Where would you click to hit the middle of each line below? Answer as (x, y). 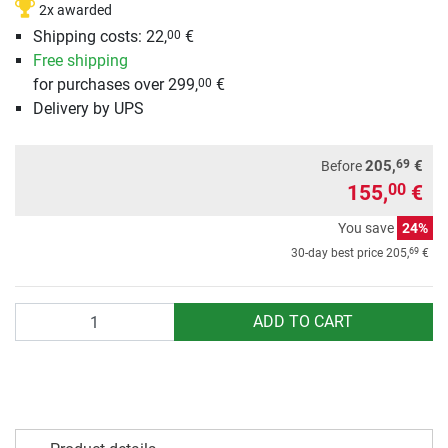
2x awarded (75, 11)
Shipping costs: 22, (99, 37)
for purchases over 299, (115, 85)
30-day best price (338, 253)
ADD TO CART (303, 322)
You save (367, 228)
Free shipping (80, 61)
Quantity (44, 314)
